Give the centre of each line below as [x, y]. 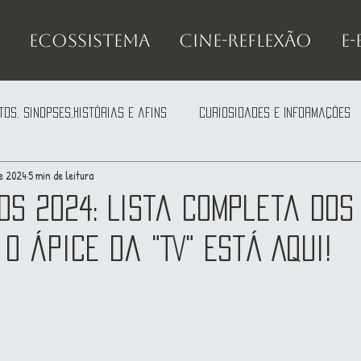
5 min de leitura [61, 175]
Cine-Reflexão [245, 41]
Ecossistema [89, 41]
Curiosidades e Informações [275, 112]
